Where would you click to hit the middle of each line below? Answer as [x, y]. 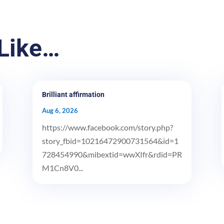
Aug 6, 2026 [60, 110]
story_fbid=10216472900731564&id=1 [110, 140]
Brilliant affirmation [73, 94]
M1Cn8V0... [62, 167]
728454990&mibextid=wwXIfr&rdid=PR [112, 154]
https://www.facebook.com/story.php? [107, 127]
